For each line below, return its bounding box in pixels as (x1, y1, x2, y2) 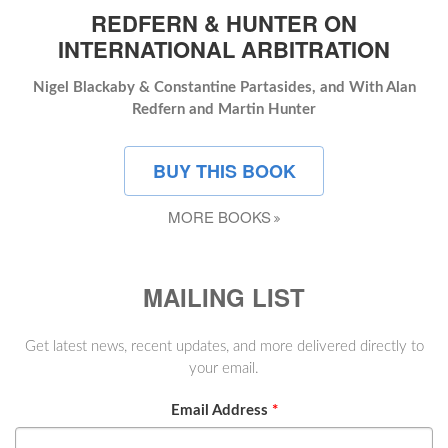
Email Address (170, 403, 272, 418)
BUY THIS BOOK (152, 158, 296, 184)
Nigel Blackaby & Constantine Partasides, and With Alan (32, 80, 416, 95)
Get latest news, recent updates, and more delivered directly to (24, 339, 424, 354)
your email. (189, 361, 259, 376)
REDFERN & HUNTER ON (91, 7, 357, 39)
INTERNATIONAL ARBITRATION (58, 33, 390, 65)
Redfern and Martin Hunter (132, 102, 316, 117)
